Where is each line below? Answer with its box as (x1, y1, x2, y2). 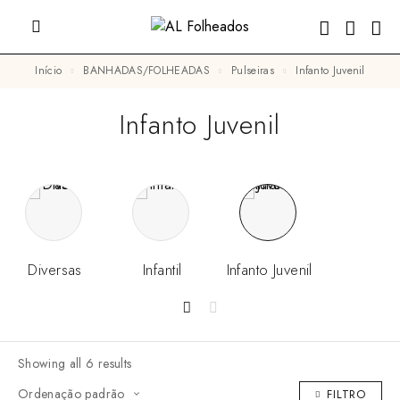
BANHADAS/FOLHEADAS (89, 62, 210, 79)
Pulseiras (237, 62, 274, 79)
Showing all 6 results (18, 354, 132, 372)
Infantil (142, 258, 182, 280)
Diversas (28, 258, 82, 280)
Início (37, 62, 62, 79)
